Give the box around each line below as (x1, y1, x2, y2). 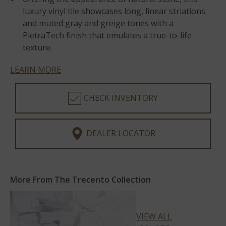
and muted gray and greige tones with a (23, 18, 174, 29)
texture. (23, 42, 52, 53)
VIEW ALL (136, 210, 172, 222)
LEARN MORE (10, 64, 61, 75)
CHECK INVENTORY (84, 92, 158, 103)
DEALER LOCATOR (86, 128, 155, 139)
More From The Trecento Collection (10, 174, 151, 185)
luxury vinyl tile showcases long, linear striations (23, 6, 205, 17)
